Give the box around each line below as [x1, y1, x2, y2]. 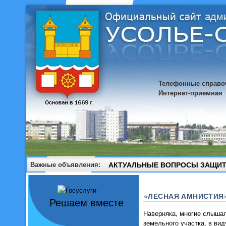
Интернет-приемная [158, 88, 222, 97]
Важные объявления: [30, 159, 100, 169]
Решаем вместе [49, 197, 124, 208]
